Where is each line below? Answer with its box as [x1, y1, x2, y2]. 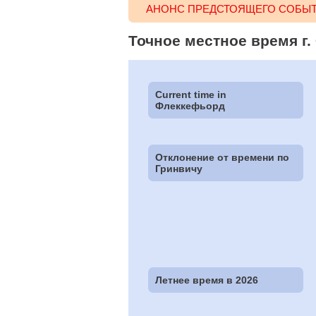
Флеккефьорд [155, 99, 226, 111]
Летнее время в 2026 [155, 274, 259, 286]
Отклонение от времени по [155, 151, 290, 163]
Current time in [155, 88, 227, 100]
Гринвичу [155, 162, 203, 174]
